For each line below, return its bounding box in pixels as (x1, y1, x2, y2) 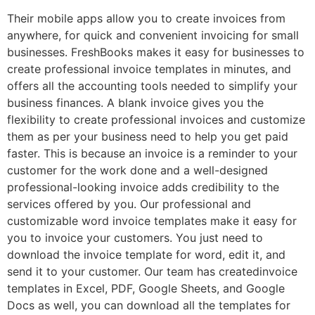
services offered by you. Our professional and (7, 197, 251, 212)
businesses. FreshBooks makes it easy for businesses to (7, 45, 304, 60)
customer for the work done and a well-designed (7, 163, 268, 178)
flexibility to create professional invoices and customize (7, 112, 305, 127)
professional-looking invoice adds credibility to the (7, 180, 279, 195)
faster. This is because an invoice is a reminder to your (7, 146, 297, 161)
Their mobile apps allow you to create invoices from (7, 11, 285, 26)
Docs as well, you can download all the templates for (7, 298, 290, 313)
